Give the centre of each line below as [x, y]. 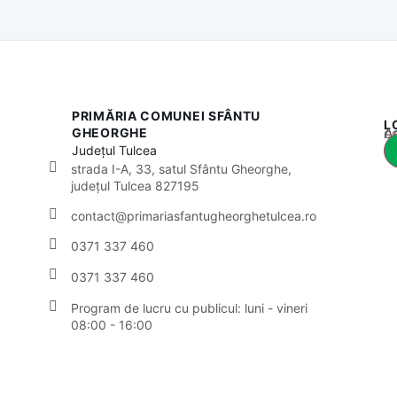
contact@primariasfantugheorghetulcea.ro [194, 215]
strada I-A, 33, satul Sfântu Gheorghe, [181, 168]
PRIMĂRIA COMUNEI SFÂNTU [167, 115]
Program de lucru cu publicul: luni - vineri [189, 307]
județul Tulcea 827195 [135, 185]
